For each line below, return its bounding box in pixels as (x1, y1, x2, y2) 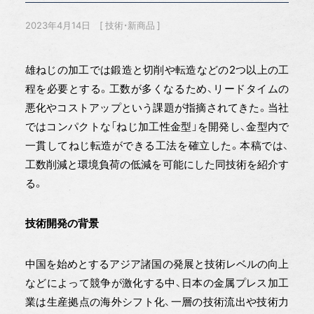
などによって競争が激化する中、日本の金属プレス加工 (25, 276, 289, 290)
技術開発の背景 (25, 217, 99, 231)
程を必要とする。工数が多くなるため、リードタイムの (25, 82, 289, 96)
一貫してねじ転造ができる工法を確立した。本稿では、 (25, 139, 289, 153)
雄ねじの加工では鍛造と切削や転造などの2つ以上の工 (25, 63, 289, 77)
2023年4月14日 (25, 20, 90, 32)
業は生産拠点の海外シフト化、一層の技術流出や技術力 (25, 295, 289, 309)
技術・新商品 (105, 20, 156, 32)
